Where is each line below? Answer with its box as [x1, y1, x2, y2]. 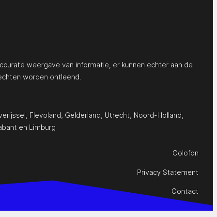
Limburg [29, 123, 56, 131]
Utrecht [105, 110, 130, 119]
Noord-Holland [134, 110, 182, 119]
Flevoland [30, 110, 61, 119]
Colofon [172, 149, 199, 157]
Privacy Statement [137, 168, 199, 176]
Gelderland [65, 110, 101, 119]
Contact [171, 187, 199, 196]
